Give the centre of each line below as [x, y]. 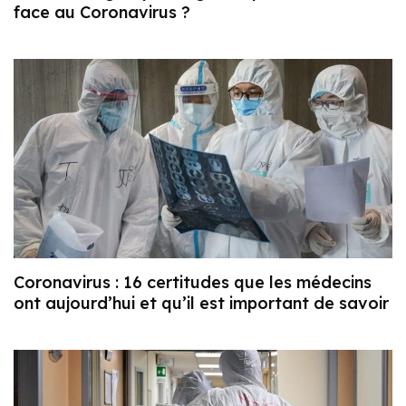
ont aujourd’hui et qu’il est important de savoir [201, 303]
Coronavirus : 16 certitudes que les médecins [193, 282]
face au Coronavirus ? [102, 13]
